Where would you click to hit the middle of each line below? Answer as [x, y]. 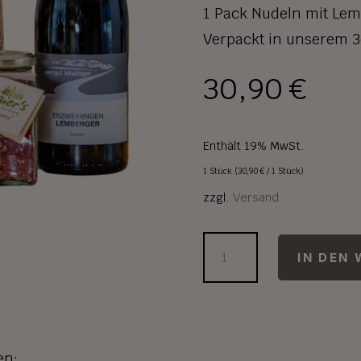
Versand [255, 197]
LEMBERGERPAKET [263, 244]
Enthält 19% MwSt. [253, 145]
